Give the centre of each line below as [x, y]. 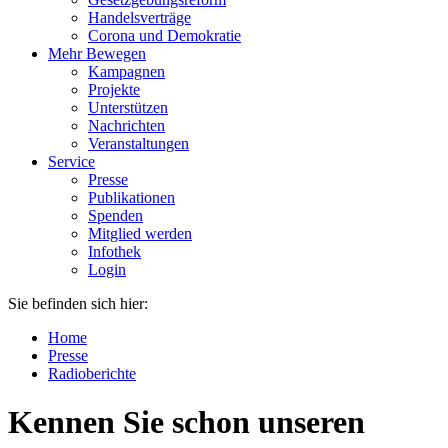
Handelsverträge [139, 17]
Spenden [115, 215]
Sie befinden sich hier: [78, 303]
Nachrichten [126, 125]
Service [71, 161]
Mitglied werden [140, 233]
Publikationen [131, 197]
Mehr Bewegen [97, 53]
